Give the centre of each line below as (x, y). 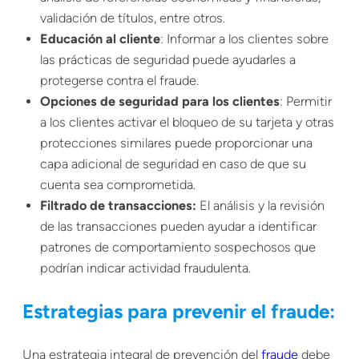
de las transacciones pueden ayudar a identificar (178, 226)
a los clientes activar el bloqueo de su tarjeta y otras (187, 122)
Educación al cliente (100, 38)
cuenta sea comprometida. (118, 184)
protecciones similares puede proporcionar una (176, 143)
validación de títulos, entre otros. (134, 18)
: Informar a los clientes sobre (244, 38)
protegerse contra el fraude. (119, 80)
